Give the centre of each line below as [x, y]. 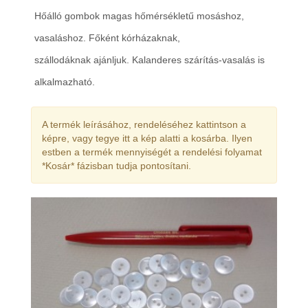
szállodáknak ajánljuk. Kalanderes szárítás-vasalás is [150, 60]
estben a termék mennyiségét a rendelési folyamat [152, 152]
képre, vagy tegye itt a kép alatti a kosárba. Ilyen [147, 138]
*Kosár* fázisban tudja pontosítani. [117, 166]
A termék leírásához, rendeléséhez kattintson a [144, 124]
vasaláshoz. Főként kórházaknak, [107, 38]
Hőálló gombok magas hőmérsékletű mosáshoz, [139, 16]
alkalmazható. [65, 82]
